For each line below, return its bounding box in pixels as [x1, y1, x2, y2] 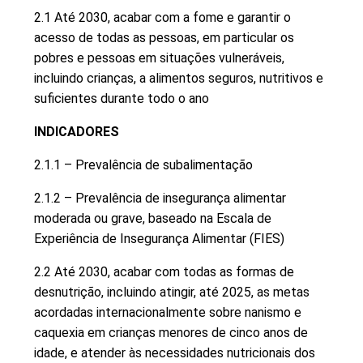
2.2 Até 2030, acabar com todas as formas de [34, 263, 294, 280]
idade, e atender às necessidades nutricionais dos [34, 344, 315, 361]
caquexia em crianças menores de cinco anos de [34, 324, 308, 340]
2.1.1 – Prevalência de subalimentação [34, 156, 253, 173]
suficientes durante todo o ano [34, 90, 209, 106]
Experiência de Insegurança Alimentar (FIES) [34, 230, 284, 246]
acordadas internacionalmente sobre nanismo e [34, 304, 301, 320]
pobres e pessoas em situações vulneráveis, [34, 49, 284, 66]
